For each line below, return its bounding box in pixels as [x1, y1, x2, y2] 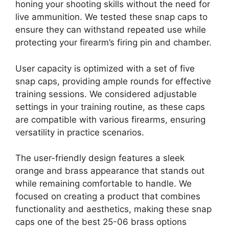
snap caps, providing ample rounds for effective [15, 76, 211, 86]
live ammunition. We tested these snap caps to [15, 12, 208, 22]
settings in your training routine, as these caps [15, 101, 205, 112]
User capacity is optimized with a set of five [15, 63, 195, 74]
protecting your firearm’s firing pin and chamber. [15, 37, 212, 48]
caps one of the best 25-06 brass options [15, 217, 187, 227]
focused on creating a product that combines [15, 191, 200, 202]
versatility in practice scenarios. [15, 127, 144, 138]
